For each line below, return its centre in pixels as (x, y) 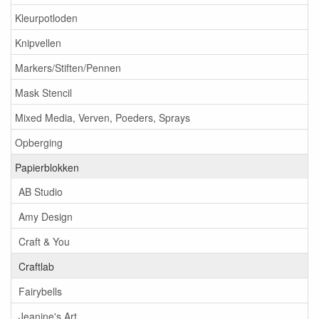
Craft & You (44, 241)
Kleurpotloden (46, 17)
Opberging (39, 142)
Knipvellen (38, 42)
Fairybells (40, 291)
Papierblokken (47, 167)
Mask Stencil (43, 92)
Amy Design (46, 216)
